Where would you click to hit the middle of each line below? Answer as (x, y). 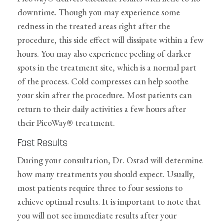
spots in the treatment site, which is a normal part (107, 68)
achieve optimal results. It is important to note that (109, 202)
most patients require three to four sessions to (100, 188)
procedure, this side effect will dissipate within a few (110, 40)
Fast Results (42, 144)
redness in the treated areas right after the (94, 26)
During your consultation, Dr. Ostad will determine (110, 160)
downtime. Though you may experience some (99, 12)
